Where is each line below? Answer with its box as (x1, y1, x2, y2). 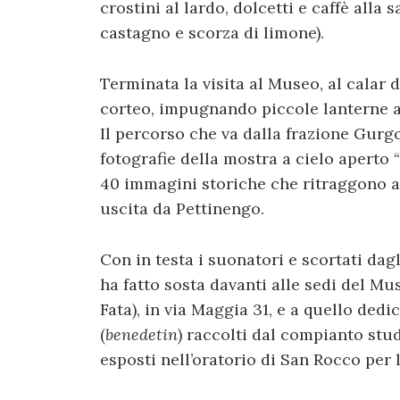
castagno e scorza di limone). (100, 22, 324, 44)
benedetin (105, 323, 178, 345)
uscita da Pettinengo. (100, 197, 264, 219)
